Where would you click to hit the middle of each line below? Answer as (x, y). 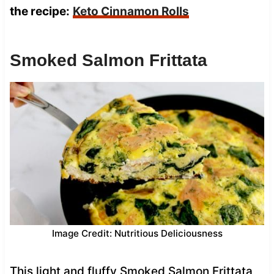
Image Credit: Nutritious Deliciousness (137, 233)
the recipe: (39, 11)
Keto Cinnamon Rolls (131, 11)
